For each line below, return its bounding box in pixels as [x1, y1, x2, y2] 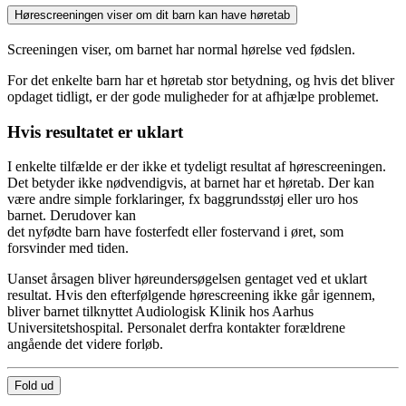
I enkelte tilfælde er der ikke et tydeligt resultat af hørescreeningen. [7, 159, 386, 175]
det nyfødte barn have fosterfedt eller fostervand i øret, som [7, 224, 343, 240]
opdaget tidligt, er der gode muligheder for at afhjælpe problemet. [7, 89, 379, 105]
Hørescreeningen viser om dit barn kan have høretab [14, 8, 290, 23]
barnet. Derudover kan [7, 208, 136, 224]
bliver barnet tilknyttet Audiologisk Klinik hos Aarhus [7, 304, 314, 320]
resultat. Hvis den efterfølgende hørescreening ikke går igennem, [7, 287, 375, 304]
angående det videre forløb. [7, 336, 163, 353]
